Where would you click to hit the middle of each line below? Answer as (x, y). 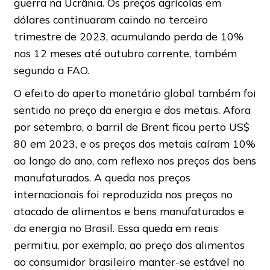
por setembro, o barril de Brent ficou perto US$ (131, 127)
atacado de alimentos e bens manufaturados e (129, 211)
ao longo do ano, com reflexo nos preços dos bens (135, 161)
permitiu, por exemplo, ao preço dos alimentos (129, 245)
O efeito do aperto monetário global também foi (135, 93)
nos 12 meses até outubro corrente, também (125, 53)
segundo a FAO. (51, 70)
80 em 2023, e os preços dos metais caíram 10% (134, 144)
